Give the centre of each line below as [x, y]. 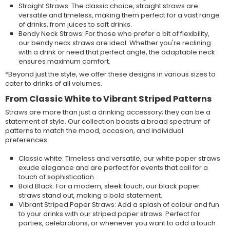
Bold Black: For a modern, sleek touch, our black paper [109, 186]
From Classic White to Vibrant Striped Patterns [108, 99]
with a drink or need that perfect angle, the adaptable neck [117, 52]
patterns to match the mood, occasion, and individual [94, 130]
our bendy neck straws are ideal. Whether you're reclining [114, 43]
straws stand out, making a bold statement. [90, 195]
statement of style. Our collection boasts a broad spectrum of [107, 121]
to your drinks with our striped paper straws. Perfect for [109, 214]
